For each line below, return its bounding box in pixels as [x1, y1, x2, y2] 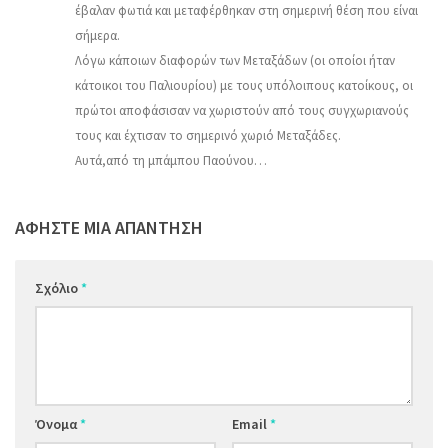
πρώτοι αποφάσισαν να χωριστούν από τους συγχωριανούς [75, 102, 409, 120]
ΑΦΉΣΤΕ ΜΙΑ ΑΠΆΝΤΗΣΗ [15, 216, 203, 240]
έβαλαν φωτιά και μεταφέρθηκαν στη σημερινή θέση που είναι [75, 2, 418, 20]
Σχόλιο [35, 279, 81, 298]
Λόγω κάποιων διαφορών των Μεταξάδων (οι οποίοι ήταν [75, 52, 395, 70]
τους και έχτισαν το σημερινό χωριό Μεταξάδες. [75, 127, 341, 145]
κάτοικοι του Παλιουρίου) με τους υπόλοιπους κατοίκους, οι [75, 77, 413, 95]
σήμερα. [75, 27, 120, 45]
